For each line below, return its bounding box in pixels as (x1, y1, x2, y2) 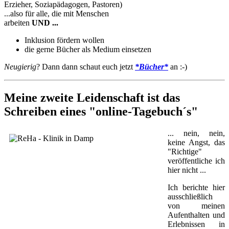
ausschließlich (168, 192, 213, 201)
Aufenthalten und (168, 210, 225, 219)
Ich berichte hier (168, 182, 225, 192)
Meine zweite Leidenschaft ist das (4, 90, 180, 104)
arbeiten (4, 18, 32, 28)
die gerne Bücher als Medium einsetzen (25, 45, 153, 54)
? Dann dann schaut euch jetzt (36, 62, 135, 72)
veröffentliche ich (168, 156, 225, 165)
